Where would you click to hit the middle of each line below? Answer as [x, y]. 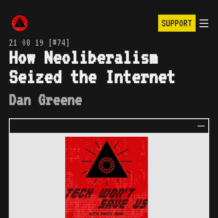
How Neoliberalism [83, 57]
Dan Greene [45, 100]
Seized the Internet [92, 77]
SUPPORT [177, 23]
